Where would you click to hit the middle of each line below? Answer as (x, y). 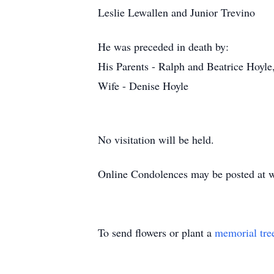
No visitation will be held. (156, 139)
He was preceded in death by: (163, 46)
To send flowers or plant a (156, 232)
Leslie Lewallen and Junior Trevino (176, 12)
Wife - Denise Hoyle (143, 86)
